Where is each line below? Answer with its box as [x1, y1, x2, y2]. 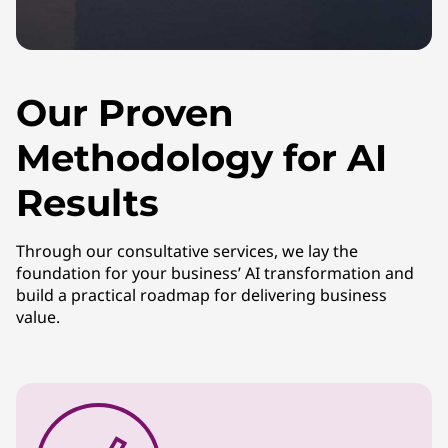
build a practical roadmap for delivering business [16, 283, 387, 306]
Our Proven [16, 89, 234, 135]
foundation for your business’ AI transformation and [16, 261, 414, 284]
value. [16, 305, 60, 328]
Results [16, 179, 159, 225]
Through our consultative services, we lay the [16, 239, 358, 262]
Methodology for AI [16, 134, 387, 180]
